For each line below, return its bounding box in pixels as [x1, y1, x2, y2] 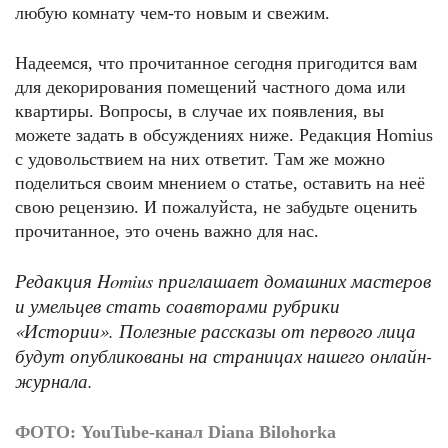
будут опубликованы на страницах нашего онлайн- [15, 343, 432, 369]
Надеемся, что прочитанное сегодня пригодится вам [15, 53, 417, 74]
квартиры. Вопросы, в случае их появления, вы [15, 101, 384, 122]
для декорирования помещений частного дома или [15, 77, 406, 98]
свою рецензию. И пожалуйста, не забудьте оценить [15, 197, 417, 218]
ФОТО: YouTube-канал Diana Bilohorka [15, 422, 336, 443]
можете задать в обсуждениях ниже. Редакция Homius [15, 125, 433, 146]
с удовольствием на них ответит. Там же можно [15, 149, 385, 170]
